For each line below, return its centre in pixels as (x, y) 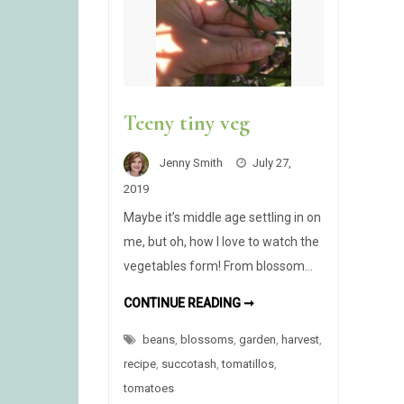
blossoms (207, 339)
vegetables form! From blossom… (219, 266)
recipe (140, 363)
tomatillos (248, 363)
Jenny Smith (192, 163)
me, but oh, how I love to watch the (222, 241)
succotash (189, 363)
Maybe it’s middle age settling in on (223, 217)
